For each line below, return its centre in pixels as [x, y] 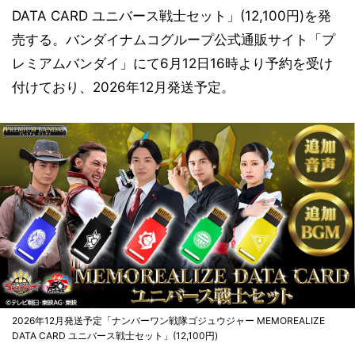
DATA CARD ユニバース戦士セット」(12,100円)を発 [172, 16]
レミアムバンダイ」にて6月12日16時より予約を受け [172, 63]
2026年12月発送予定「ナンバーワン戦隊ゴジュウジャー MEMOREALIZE [168, 321]
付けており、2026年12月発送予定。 [123, 87]
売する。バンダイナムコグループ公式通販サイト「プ [174, 40]
